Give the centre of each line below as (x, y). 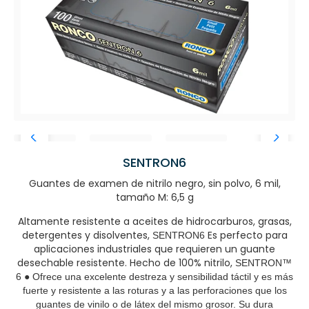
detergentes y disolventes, (87, 235)
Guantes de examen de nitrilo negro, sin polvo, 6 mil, (154, 183)
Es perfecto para (247, 235)
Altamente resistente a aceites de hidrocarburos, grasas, (154, 221)
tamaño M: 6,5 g (154, 197)
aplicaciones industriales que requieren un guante (154, 249)
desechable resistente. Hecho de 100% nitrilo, (126, 263)
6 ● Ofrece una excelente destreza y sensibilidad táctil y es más (154, 277)
